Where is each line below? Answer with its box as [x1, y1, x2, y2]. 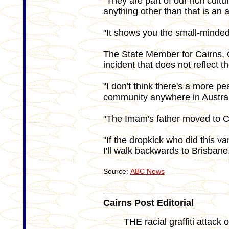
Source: [103, 167, 130, 175]
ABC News [130, 167, 165, 175]
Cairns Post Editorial [103, 198, 194, 208]
